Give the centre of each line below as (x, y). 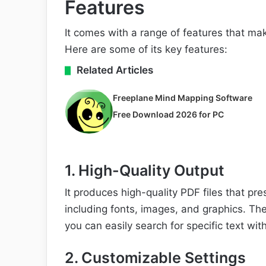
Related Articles (115, 70)
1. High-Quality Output (145, 171)
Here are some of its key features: (146, 50)
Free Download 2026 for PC (168, 115)
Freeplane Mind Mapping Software (182, 98)
